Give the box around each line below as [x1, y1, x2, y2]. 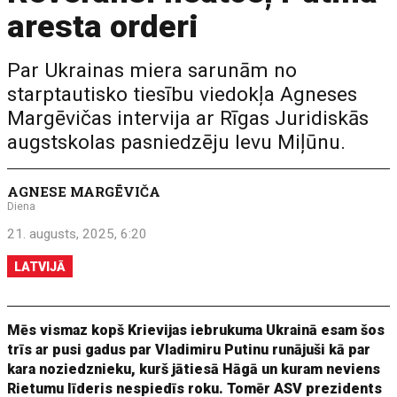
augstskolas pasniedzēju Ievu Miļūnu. [7, 130, 346, 154]
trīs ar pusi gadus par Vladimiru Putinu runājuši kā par [7, 341, 371, 358]
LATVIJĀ [14, 260, 66, 274]
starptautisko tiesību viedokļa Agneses [7, 82, 358, 106]
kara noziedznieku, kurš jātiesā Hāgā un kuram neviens [7, 361, 381, 378]
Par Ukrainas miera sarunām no [7, 58, 298, 82]
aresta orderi [7, 8, 199, 45]
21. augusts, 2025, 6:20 [7, 226, 148, 242]
